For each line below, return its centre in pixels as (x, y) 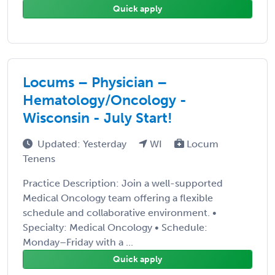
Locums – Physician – (95, 82)
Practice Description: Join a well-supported (123, 183)
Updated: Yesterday (83, 144)
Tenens (39, 158)
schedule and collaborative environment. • (120, 212)
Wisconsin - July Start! (98, 118)
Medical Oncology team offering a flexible (118, 198)
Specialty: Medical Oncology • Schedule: (115, 227)
